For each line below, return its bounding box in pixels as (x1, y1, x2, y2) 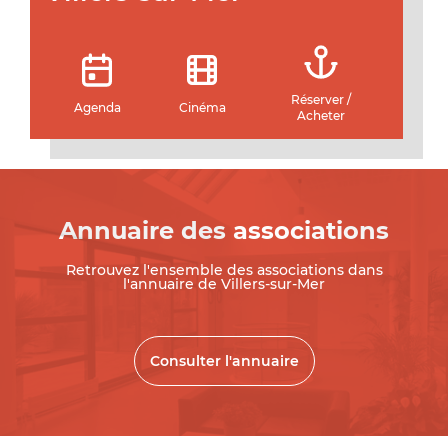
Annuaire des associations (59, 216, 389, 245)
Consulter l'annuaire (149, 352, 299, 370)
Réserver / (291, 92, 352, 107)
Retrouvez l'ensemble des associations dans (65, 261, 383, 279)
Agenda (73, 100, 121, 115)
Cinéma (178, 100, 226, 115)
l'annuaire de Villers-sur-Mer (123, 275, 325, 293)
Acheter (297, 108, 346, 123)
